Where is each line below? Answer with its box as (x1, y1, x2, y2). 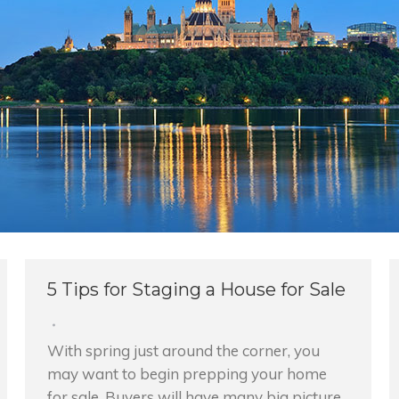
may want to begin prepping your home (47, 364, 327, 383)
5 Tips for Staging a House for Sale (47, 279, 346, 300)
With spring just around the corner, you (47, 341, 320, 360)
